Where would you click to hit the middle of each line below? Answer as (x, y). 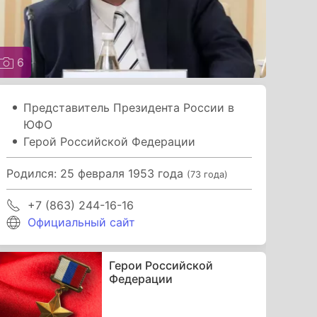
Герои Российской (161, 265)
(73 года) (208, 174)
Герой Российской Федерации (110, 141)
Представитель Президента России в (129, 107)
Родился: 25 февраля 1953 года (97, 173)
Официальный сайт (82, 222)
